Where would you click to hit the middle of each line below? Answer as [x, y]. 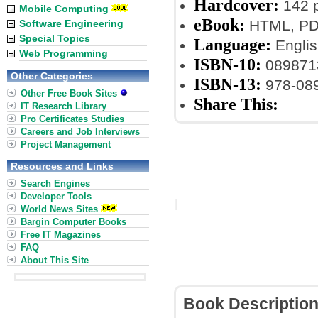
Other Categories [52, 76]
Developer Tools [56, 196]
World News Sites [59, 209]
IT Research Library [64, 106]
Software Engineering [71, 23]
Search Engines [55, 183]
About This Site [55, 260]
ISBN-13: [227, 84]
